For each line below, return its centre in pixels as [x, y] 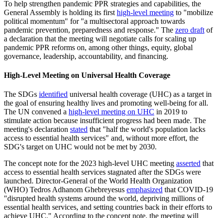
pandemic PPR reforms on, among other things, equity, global [98, 47]
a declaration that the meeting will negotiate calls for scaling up [100, 38]
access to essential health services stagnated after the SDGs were [102, 172]
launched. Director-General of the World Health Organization [98, 181]
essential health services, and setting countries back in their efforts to [108, 207]
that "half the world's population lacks [146, 129]
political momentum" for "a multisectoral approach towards [94, 21]
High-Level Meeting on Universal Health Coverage [88, 75]
